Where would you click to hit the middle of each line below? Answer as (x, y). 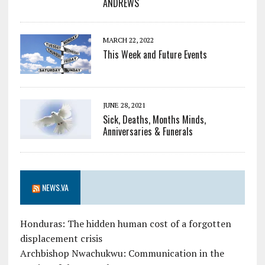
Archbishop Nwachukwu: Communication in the (122, 253)
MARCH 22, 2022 (128, 40)
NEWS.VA (55, 188)
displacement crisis (61, 239)
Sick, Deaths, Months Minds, (154, 120)
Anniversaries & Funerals (148, 132)
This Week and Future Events (155, 55)
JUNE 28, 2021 (124, 105)
